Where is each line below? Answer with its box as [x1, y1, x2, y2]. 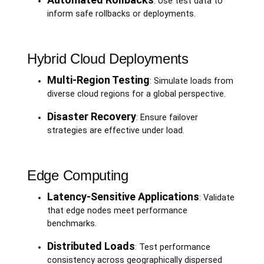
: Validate [199, 192, 235, 203]
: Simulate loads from [149, 75, 233, 86]
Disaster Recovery [47, 110, 136, 123]
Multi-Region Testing [47, 73, 150, 86]
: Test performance [134, 242, 210, 252]
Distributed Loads [47, 239, 135, 252]
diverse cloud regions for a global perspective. [47, 88, 226, 99]
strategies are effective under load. [47, 125, 184, 136]
